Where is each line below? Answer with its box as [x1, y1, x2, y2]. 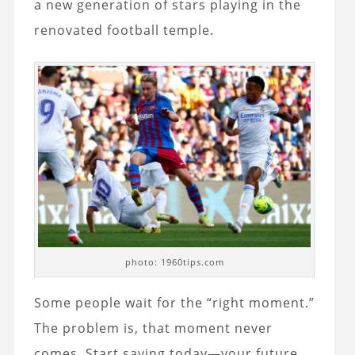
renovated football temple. [33, 21, 214, 39]
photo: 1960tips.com [124, 256, 224, 269]
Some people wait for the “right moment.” [33, 294, 315, 312]
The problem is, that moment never [33, 319, 273, 338]
